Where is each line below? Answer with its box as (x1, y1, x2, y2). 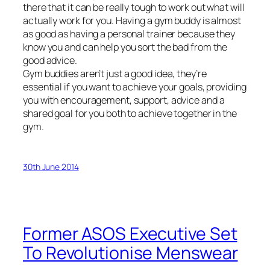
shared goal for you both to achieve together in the (23, 106, 237, 120)
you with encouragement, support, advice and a (23, 93, 225, 107)
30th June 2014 (23, 160, 79, 172)
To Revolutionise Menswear (23, 241, 238, 265)
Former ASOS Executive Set (23, 222, 237, 246)
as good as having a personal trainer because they (23, 27, 236, 40)
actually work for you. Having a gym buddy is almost (23, 13, 241, 27)
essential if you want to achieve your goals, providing (23, 80, 246, 93)
